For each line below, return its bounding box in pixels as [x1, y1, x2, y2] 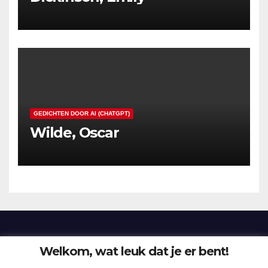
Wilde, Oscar [30, 124, 119, 142]
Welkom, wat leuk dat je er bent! [39, 243, 229, 258]
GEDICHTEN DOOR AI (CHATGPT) [33, 110, 130, 117]
